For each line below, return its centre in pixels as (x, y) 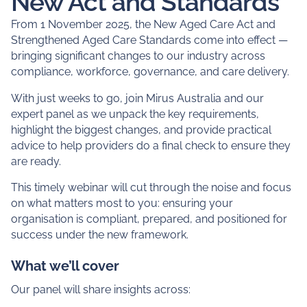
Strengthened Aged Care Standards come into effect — (149, 185)
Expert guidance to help (147, 89)
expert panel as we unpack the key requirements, (135, 259)
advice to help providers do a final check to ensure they (150, 291)
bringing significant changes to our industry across (138, 201)
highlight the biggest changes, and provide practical (141, 275)
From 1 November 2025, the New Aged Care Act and (143, 169)
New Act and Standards (145, 147)
